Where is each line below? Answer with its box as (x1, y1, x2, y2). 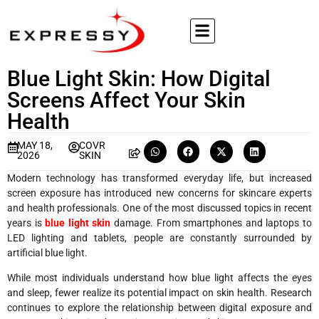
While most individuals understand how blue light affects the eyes (7, 271, 312, 283)
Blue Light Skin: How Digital (7, 66, 271, 91)
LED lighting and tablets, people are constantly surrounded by (7, 231, 312, 244)
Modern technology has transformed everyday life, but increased (7, 172, 312, 184)
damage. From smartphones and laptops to (110, 216, 313, 229)
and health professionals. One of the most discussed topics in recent (7, 202, 312, 214)
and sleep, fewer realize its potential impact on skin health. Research (7, 286, 312, 298)
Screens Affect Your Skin (7, 88, 246, 113)
